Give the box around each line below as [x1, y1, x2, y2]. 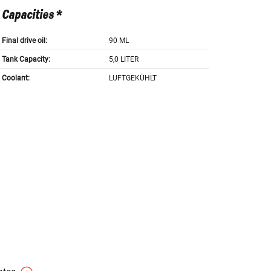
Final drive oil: [1, 36, 47, 45]
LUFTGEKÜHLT [109, 74, 157, 83]
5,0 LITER [109, 55, 139, 64]
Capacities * [1, 8, 62, 22]
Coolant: [1, 74, 30, 83]
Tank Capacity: [1, 55, 50, 64]
